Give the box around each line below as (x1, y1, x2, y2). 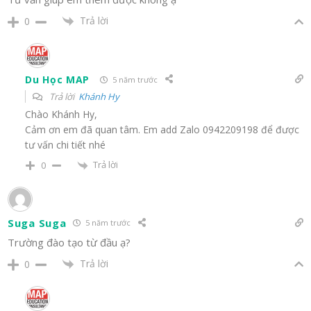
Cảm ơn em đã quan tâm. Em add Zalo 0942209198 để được (25, 123, 299, 137)
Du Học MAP (25, 72, 90, 86)
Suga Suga (8, 215, 67, 230)
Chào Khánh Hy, (25, 108, 97, 121)
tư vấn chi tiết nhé (25, 138, 106, 152)
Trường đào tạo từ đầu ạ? (8, 235, 131, 249)
